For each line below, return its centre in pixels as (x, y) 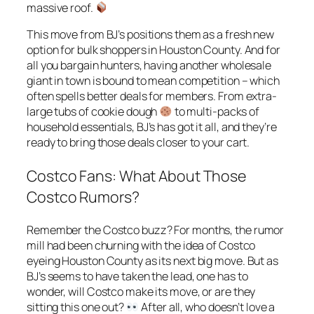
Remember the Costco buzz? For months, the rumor (156, 230)
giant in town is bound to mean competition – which (153, 81)
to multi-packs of (216, 112)
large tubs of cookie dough (93, 112)
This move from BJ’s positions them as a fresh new (151, 35)
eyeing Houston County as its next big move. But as (152, 261)
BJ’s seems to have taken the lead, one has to (137, 277)
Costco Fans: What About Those (137, 175)
